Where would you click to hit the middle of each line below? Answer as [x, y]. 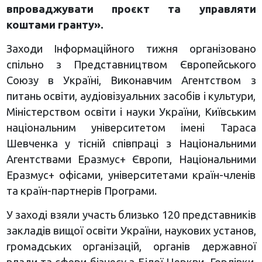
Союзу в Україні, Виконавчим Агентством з [131, 80]
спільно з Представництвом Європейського [131, 64]
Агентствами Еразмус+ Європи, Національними [131, 159]
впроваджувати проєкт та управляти [131, 8]
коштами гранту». [55, 24]
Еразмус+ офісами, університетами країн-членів [131, 175]
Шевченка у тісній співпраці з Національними [131, 143]
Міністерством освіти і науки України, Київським [131, 111]
